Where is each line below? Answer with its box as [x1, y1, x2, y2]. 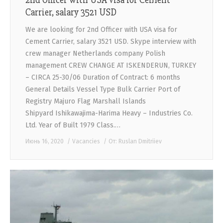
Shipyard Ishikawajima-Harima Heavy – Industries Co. [25, 109, 193, 117]
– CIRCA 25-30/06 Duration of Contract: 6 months [25, 73, 180, 82]
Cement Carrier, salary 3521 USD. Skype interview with [25, 37, 196, 46]
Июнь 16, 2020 [25, 137, 64, 145]
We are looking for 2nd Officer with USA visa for [25, 25, 177, 34]
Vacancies [72, 137, 100, 145]
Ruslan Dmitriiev [118, 137, 162, 145]
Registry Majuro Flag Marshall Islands [25, 97, 146, 106]
